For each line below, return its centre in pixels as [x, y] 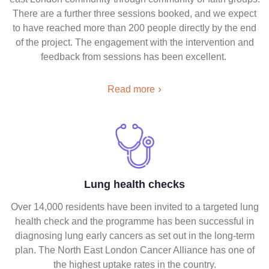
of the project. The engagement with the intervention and [134, 42]
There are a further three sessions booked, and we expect [134, 14]
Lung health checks [134, 184]
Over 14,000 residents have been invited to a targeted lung [134, 207]
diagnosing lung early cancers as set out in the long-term [134, 236]
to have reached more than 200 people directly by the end [134, 28]
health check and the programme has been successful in [134, 221]
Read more [131, 89]
